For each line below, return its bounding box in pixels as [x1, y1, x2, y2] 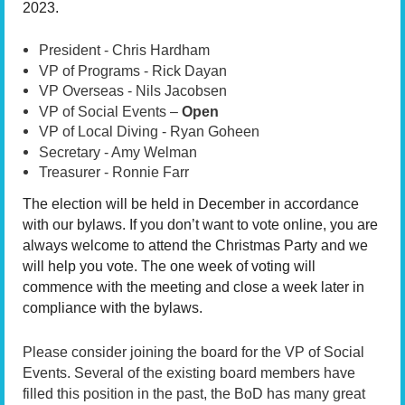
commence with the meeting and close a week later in [23, 279, 364, 296]
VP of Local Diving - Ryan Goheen [39, 124, 259, 140]
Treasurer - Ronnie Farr [39, 165, 189, 181]
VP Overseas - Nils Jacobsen [39, 83, 227, 99]
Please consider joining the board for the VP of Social [23, 344, 364, 360]
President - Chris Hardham [39, 42, 210, 59]
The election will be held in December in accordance [23, 196, 359, 212]
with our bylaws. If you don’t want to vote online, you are [23, 217, 378, 233]
